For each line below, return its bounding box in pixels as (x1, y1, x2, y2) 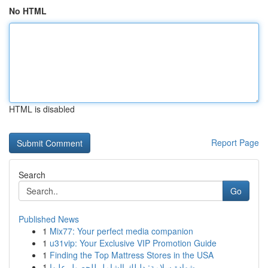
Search (19, 169, 45, 181)
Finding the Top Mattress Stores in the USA (50, 249, 214, 261)
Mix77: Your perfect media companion (50, 225, 193, 237)
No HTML (9, 5, 47, 17)
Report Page (211, 136, 259, 148)
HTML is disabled (9, 103, 75, 115)
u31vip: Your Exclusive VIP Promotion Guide (50, 237, 217, 249)
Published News (19, 213, 79, 225)
